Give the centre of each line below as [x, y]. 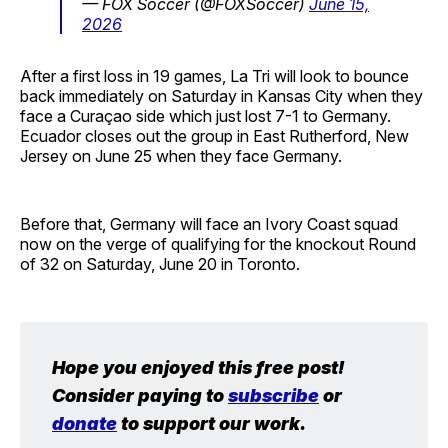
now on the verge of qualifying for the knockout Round [218, 243]
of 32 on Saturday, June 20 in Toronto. [160, 263]
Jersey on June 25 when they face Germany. [181, 155]
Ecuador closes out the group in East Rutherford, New [214, 135]
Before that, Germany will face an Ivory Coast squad [209, 223]
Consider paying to [140, 395]
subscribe [273, 395]
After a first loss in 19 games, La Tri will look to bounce [214, 75]
